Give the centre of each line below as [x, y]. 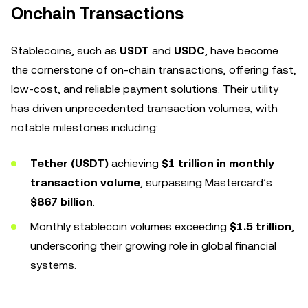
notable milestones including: [85, 128]
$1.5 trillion [261, 227]
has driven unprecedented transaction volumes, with [144, 108]
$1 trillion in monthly [218, 163]
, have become [242, 51]
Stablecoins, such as [65, 51]
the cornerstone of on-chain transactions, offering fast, [154, 70]
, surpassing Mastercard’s [206, 183]
